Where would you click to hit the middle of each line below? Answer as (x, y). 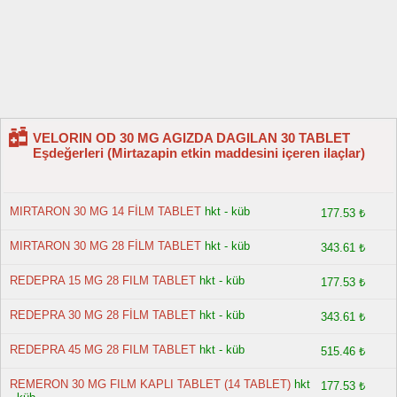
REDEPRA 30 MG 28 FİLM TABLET (103, 315)
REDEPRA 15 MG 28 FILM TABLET (103, 280)
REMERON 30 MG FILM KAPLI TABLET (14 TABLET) (150, 384)
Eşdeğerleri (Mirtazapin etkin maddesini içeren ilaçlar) (199, 153)
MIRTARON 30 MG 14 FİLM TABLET (105, 211)
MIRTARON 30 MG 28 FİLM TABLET (105, 246)
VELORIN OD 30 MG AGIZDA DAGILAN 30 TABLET (191, 138)
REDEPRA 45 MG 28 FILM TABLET (103, 350)
